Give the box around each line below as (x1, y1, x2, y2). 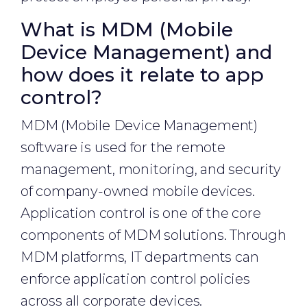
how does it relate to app (21, 63, 264, 86)
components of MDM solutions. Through (21, 227, 286, 243)
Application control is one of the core (21, 205, 261, 221)
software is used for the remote (21, 139, 225, 156)
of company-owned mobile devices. (21, 183, 255, 199)
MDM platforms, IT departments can (21, 249, 259, 265)
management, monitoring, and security (21, 161, 281, 177)
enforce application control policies (21, 271, 250, 287)
